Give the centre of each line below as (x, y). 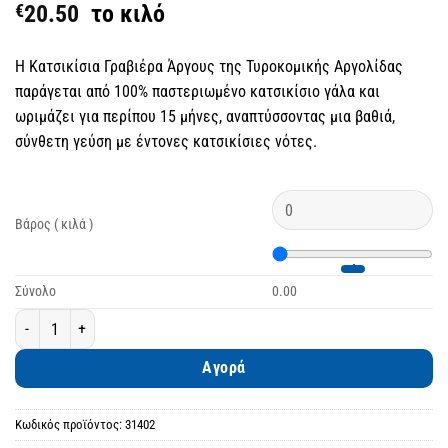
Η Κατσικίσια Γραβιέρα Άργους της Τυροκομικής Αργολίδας (209, 67)
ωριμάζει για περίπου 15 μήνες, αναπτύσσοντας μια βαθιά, (205, 117)
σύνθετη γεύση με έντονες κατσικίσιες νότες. (166, 142)
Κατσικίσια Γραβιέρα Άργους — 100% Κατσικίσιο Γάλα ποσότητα (192, 320)
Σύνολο (35, 292)
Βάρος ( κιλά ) (54, 225)
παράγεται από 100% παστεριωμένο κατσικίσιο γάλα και (197, 92)
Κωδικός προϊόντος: (70, 425)
